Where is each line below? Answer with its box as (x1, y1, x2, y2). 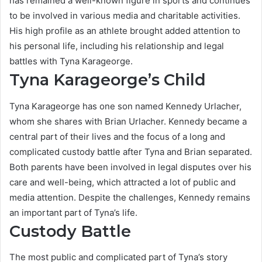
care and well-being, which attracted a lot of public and (9, 176, 236, 188)
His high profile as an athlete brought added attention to (9, 25, 240, 37)
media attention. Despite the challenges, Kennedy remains (9, 191, 250, 203)
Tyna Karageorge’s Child (9, 70, 206, 90)
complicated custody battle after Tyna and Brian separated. (9, 146, 252, 157)
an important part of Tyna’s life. (9, 206, 137, 218)
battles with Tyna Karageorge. (9, 56, 133, 67)
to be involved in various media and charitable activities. (9, 10, 240, 22)
